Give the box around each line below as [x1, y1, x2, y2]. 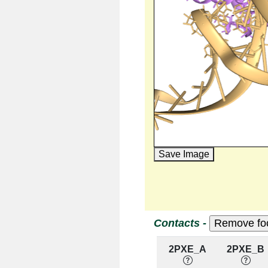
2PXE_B [227, 243, 265, 254]
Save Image [158, 148, 209, 159]
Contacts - [153, 217, 209, 229]
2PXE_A [169, 243, 207, 254]
